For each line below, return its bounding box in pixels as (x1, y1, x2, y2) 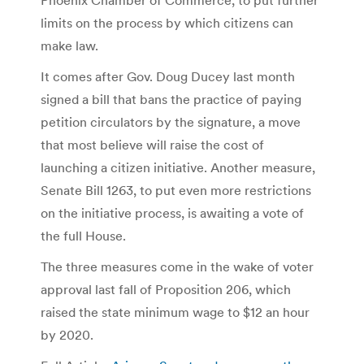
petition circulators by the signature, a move (41, 113, 301, 130)
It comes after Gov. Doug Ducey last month (41, 67, 295, 84)
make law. (41, 37, 98, 54)
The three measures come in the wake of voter (41, 258, 314, 275)
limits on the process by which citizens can (41, 14, 293, 31)
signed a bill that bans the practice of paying (41, 90, 301, 107)
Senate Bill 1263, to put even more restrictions (41, 181, 311, 198)
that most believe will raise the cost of (41, 136, 264, 153)
